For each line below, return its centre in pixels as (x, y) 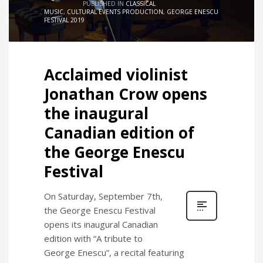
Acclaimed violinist (116, 74)
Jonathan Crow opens (126, 94)
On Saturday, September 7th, (103, 196)
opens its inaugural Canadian (101, 224)
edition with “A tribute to (93, 238)
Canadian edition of (119, 132)
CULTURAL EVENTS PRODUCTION (115, 11)
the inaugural (96, 113)
